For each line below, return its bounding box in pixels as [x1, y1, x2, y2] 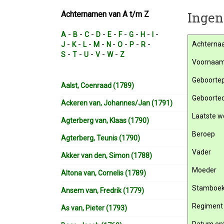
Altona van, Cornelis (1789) [61, 169, 146, 177]
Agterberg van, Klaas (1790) [61, 116, 149, 124]
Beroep [192, 130, 215, 138]
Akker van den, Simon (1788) [61, 151, 152, 159]
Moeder [192, 166, 216, 174]
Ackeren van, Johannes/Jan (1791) [61, 99, 172, 107]
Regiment [192, 202, 223, 210]
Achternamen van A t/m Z [61, 9, 149, 19]
